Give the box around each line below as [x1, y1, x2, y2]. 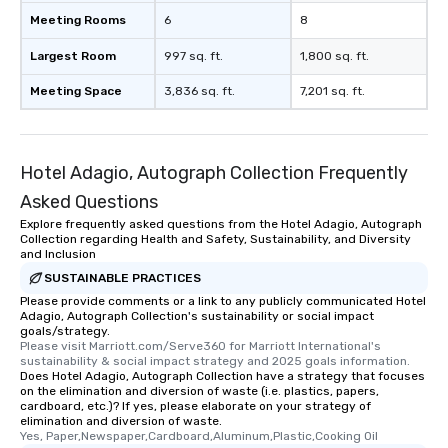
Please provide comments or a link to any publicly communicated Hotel [20, 294, 426, 308]
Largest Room [30, 49, 116, 63]
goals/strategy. [20, 324, 110, 338]
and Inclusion [20, 247, 96, 261]
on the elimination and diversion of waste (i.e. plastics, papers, [20, 384, 379, 398]
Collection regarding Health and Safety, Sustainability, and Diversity [20, 232, 411, 246]
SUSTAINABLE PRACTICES [44, 270, 201, 285]
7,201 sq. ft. [300, 84, 365, 98]
